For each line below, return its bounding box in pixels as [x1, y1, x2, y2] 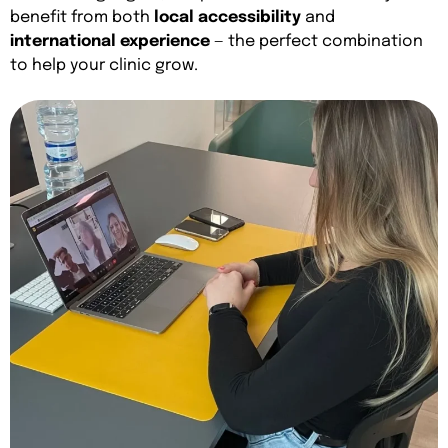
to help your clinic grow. [10, 56, 198, 74]
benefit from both [10, 8, 154, 26]
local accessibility [154, 8, 301, 26]
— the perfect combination [210, 32, 423, 50]
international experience [10, 32, 210, 50]
